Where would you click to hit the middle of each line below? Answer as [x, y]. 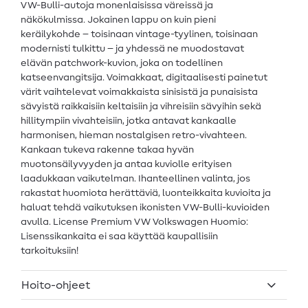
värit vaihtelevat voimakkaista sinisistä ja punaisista [139, 92]
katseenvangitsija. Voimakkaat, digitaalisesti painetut [144, 77]
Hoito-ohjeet [56, 285]
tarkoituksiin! [49, 251]
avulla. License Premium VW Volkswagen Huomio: [134, 222]
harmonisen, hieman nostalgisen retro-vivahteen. [134, 135]
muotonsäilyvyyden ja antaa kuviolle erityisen [126, 164]
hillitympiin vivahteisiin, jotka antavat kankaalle [129, 121]
